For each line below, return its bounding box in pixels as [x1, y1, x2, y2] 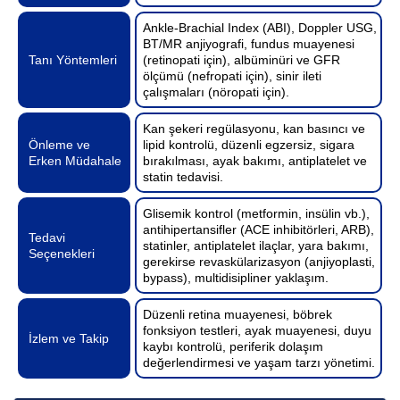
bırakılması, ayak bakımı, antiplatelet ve [143, 153, 368, 168]
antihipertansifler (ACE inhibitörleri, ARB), [143, 221, 375, 237]
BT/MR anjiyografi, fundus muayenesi [143, 36, 355, 51]
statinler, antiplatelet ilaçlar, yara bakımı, [143, 237, 370, 253]
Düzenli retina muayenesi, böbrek [143, 306, 333, 321]
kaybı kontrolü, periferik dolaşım [143, 338, 324, 354]
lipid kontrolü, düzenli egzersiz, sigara [143, 137, 355, 152]
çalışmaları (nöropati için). [143, 84, 290, 99]
